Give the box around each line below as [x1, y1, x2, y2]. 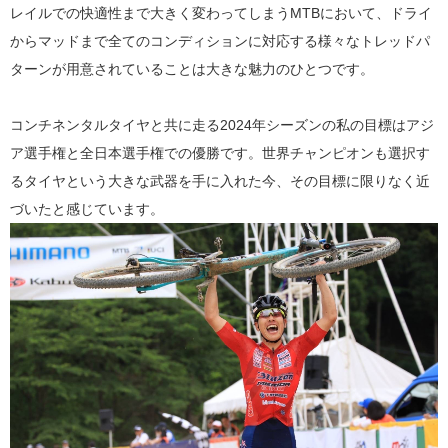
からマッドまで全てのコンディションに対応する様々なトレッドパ [10, 33, 430, 50]
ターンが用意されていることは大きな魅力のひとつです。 [10, 61, 374, 78]
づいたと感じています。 [10, 201, 164, 218]
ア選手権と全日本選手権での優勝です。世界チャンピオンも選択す [10, 145, 430, 162]
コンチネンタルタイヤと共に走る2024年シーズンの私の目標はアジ [10, 117, 434, 134]
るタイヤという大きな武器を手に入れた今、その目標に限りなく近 [10, 173, 430, 190]
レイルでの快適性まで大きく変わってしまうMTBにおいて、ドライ [10, 5, 432, 22]
